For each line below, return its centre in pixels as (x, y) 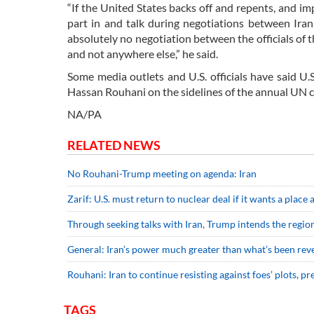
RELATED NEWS (114, 145)
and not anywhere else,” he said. (143, 53)
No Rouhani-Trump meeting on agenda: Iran (162, 173)
